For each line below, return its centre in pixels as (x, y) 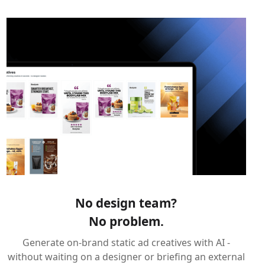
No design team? (126, 203)
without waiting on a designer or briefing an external (126, 256)
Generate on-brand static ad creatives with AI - (126, 242)
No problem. (126, 221)
